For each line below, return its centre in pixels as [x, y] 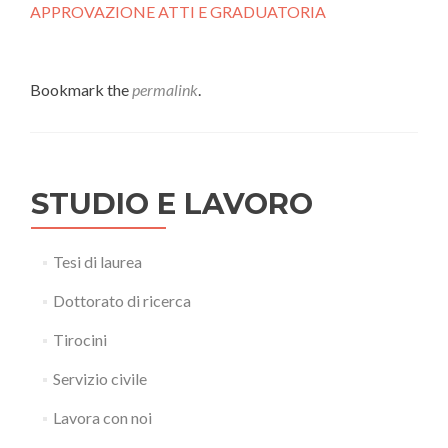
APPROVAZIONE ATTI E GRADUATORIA [178, 11]
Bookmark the [81, 89]
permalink [165, 89]
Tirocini [79, 339]
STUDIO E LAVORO [172, 203]
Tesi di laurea [97, 261]
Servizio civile [99, 378]
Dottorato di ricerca [121, 300]
